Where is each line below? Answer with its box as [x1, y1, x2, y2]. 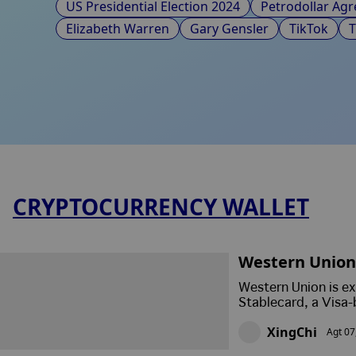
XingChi [267, 323, 317, 341]
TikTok [289, 20, 328, 37]
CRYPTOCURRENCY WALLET [13, 192, 309, 222]
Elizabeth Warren [66, 20, 169, 37]
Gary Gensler [190, 20, 269, 37]
